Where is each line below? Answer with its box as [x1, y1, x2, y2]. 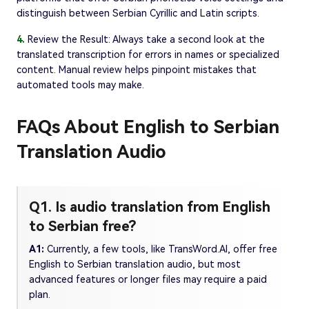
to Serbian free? [29, 218, 136, 235]
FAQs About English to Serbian [17, 117, 279, 138]
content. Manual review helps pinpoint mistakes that [17, 64, 257, 76]
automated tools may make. [17, 79, 144, 91]
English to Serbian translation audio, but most [29, 259, 241, 270]
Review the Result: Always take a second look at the [25, 34, 265, 46]
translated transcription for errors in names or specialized [17, 49, 279, 61]
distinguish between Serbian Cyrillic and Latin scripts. [17, 8, 259, 19]
